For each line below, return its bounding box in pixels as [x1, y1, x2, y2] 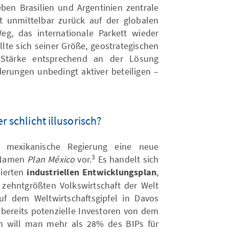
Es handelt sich [95, 153, 159, 166]
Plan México [27, 153, 75, 166]
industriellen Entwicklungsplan [27, 166, 157, 179]
